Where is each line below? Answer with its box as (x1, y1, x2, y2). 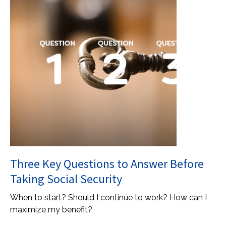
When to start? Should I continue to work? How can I (10, 193, 207, 202)
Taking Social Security (10, 171, 122, 187)
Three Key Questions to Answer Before (10, 156, 204, 172)
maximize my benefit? (10, 205, 92, 214)
